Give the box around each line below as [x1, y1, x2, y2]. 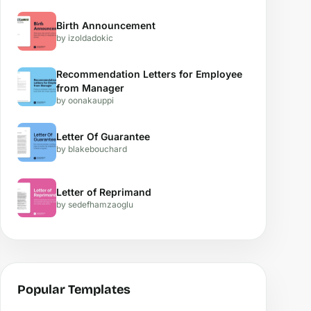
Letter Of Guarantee [56, 131, 150, 142]
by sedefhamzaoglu [56, 199, 133, 210]
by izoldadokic [56, 33, 113, 43]
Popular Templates [17, 282, 131, 297]
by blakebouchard [56, 144, 127, 154]
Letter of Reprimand [56, 186, 151, 198]
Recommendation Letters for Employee [56, 68, 242, 80]
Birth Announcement [56, 19, 155, 31]
